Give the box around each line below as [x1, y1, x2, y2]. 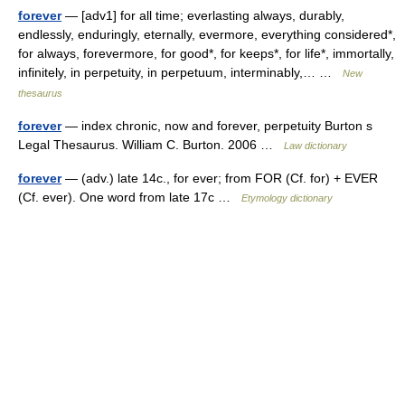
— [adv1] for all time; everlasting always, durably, [61, 8, 344, 23]
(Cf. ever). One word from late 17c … [18, 190, 241, 204]
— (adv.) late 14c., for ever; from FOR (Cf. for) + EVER [61, 171, 378, 185]
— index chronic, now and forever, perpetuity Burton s [61, 118, 372, 133]
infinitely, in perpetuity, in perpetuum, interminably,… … [18, 65, 343, 80]
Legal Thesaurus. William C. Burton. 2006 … [18, 137, 284, 152]
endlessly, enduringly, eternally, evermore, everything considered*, [18, 27, 396, 42]
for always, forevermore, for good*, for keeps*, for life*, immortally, [18, 46, 394, 61]
